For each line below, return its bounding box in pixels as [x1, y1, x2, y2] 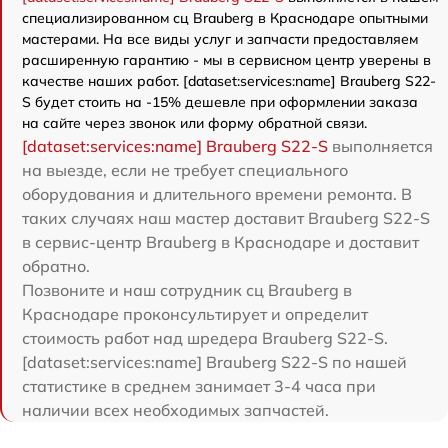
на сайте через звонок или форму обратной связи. [22, 114, 367, 133]
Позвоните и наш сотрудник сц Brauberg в [22, 280, 352, 301]
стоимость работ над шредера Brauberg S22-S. [22, 328, 388, 349]
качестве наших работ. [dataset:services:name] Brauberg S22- [22, 72, 436, 91]
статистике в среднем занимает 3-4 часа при [22, 376, 376, 397]
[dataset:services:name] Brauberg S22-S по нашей [22, 352, 407, 373]
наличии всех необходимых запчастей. [22, 400, 329, 421]
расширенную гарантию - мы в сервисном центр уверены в [22, 51, 431, 70]
